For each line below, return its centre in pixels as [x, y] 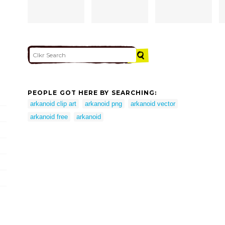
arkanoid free [49, 117]
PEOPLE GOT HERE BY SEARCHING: [92, 92]
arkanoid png [103, 104]
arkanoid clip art [53, 104]
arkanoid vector [153, 104]
